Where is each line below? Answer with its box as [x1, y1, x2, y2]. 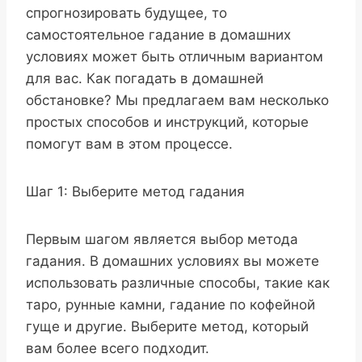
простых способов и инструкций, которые [26, 113, 309, 130]
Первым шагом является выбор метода [26, 230, 298, 247]
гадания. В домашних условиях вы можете [26, 252, 319, 269]
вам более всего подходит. [26, 339, 209, 356]
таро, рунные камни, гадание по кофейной [26, 296, 315, 313]
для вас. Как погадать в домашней [26, 69, 263, 86]
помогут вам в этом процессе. [26, 135, 233, 152]
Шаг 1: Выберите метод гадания [26, 183, 245, 200]
